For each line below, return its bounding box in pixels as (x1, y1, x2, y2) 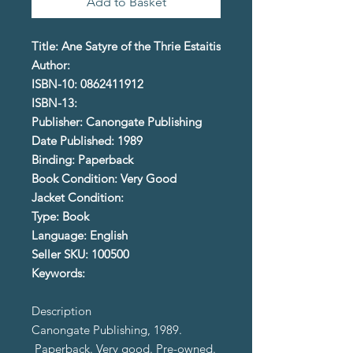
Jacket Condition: (32, 190, 124, 206)
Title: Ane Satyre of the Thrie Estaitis (32, 39, 221, 54)
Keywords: (32, 266, 85, 281)
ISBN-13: (32, 95, 77, 111)
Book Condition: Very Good (32, 171, 176, 187)
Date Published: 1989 (32, 133, 143, 149)
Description (32, 303, 91, 319)
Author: (32, 58, 70, 73)
